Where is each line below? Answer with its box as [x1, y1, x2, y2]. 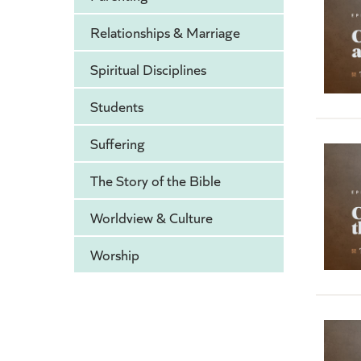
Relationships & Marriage [90, 23, 240, 43]
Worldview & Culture [90, 208, 213, 228]
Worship [90, 245, 139, 265]
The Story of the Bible [90, 171, 221, 191]
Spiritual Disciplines [90, 60, 206, 80]
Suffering [90, 134, 145, 154]
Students [90, 97, 143, 117]
